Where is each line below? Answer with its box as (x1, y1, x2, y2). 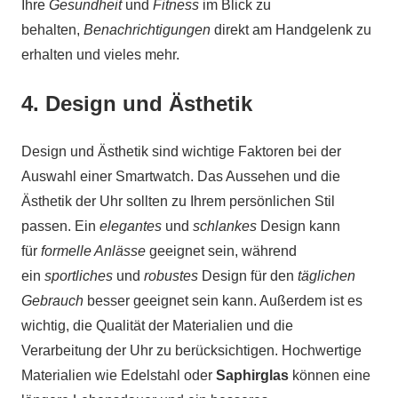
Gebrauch (21, 292, 84, 308)
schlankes (193, 218, 257, 234)
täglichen (298, 267, 355, 283)
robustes (144, 267, 198, 283)
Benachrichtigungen (84, 21, 211, 37)
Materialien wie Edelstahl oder (21, 367, 216, 383)
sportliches (44, 267, 113, 283)
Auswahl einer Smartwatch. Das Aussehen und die (21, 168, 340, 184)
